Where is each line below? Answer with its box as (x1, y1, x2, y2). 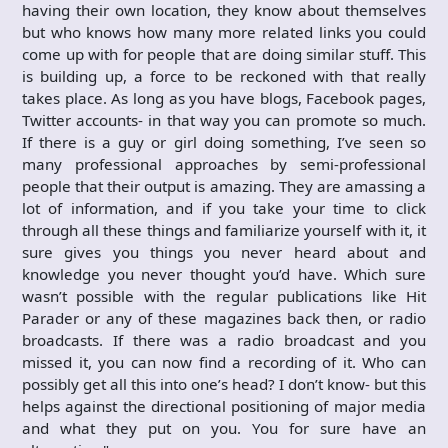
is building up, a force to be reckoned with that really (22, 65, 426, 86)
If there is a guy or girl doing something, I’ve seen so (22, 131, 426, 152)
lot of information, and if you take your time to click (22, 197, 426, 218)
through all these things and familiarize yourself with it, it (22, 219, 426, 240)
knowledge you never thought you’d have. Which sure (22, 263, 426, 284)
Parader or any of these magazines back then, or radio (22, 307, 426, 328)
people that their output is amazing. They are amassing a (22, 175, 426, 196)
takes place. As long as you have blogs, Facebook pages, (22, 87, 426, 108)
